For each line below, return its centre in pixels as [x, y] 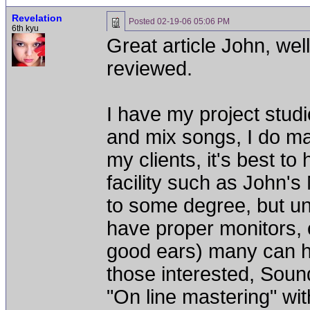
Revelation [37, 18]
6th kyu [25, 28]
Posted [143, 21]
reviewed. [149, 69]
